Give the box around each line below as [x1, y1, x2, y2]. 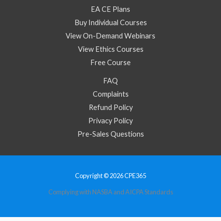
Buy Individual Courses [74, 18, 147, 27]
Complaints [92, 89, 129, 98]
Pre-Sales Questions [77, 129, 144, 138]
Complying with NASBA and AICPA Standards [48, 187, 173, 196]
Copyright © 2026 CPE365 [75, 171, 146, 180]
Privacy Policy [88, 116, 133, 125]
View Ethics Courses [77, 44, 144, 53]
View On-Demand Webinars [66, 31, 155, 40]
